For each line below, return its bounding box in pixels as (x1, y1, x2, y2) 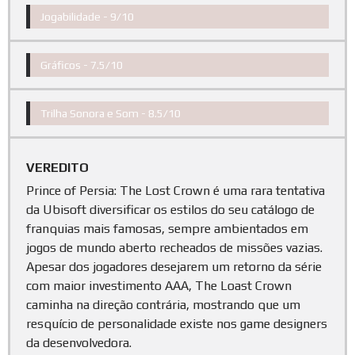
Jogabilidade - (40, 10, 110, 23)
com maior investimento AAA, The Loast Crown (26, 277, 292, 293)
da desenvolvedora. (26, 334, 132, 350)
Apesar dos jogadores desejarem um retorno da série (26, 258, 322, 274)
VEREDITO (26, 159, 89, 175)
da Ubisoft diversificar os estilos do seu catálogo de (26, 201, 315, 217)
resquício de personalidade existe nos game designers (26, 315, 327, 331)
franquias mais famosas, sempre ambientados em (26, 220, 308, 236)
